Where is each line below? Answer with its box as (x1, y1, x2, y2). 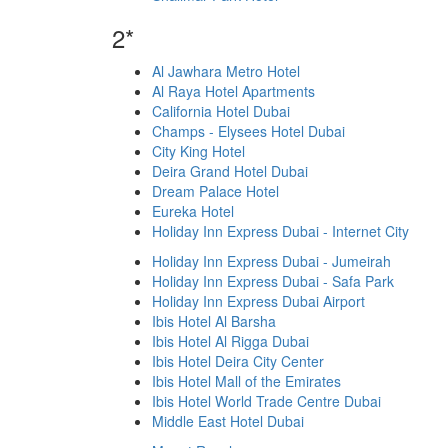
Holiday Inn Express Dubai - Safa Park (152, 271, 394, 291)
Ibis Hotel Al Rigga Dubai (152, 331, 309, 351)
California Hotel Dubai (152, 101, 290, 121)
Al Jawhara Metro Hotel (152, 61, 300, 81)
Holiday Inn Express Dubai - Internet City (152, 221, 409, 241)
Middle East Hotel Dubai (152, 411, 304, 431)
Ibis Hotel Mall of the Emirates (152, 371, 341, 391)
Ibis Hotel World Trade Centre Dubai (152, 391, 381, 411)
